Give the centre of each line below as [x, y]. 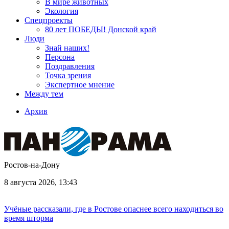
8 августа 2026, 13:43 [41, 182]
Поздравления [70, 66]
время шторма [29, 218]
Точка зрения [68, 75]
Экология [62, 11]
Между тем [44, 94]
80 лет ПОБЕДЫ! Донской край [101, 29]
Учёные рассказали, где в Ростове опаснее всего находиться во [114, 209]
